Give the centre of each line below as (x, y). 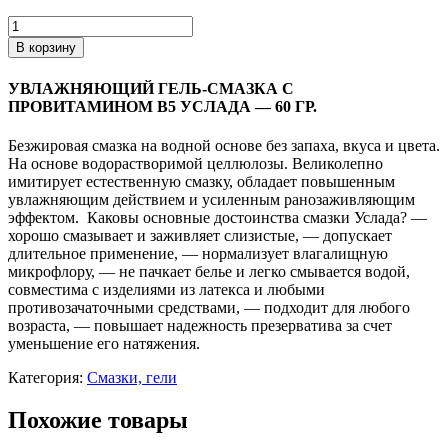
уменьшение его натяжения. (104, 343)
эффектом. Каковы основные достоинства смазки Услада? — (217, 217)
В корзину (46, 48)
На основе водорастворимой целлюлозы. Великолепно (195, 163)
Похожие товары (98, 419)
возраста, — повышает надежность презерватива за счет (200, 325)
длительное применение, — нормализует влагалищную (198, 253)
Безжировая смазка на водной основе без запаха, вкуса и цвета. (224, 145)
